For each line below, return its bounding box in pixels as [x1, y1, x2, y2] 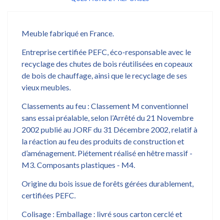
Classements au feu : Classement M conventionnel [22, 101, 188, 110]
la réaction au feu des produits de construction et [22, 136, 184, 146]
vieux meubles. [22, 82, 71, 92]
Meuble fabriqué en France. [22, 28, 114, 38]
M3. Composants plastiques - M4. [22, 160, 135, 169]
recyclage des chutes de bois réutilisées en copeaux [22, 58, 192, 68]
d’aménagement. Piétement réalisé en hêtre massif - [22, 148, 192, 158]
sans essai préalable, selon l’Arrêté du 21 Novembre [22, 112, 193, 122]
